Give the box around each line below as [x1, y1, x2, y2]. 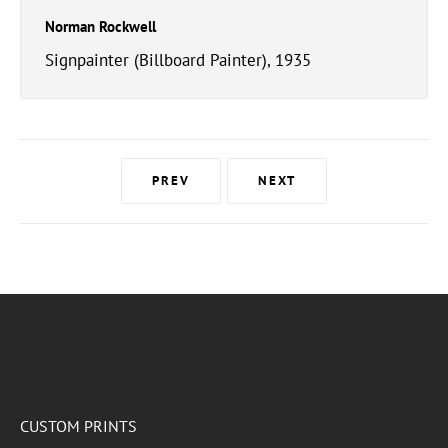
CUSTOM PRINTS [20, 415, 137, 436]
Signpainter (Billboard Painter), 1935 [45, 49, 311, 71]
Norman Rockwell [45, 17, 156, 36]
